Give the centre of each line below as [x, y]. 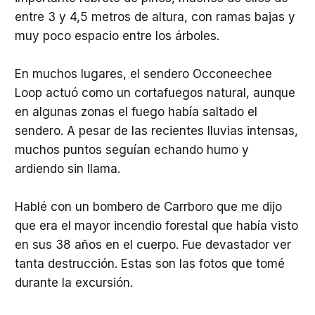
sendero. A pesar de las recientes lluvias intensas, [156, 131]
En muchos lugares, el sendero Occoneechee [143, 74]
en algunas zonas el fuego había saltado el [136, 112]
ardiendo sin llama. [67, 169]
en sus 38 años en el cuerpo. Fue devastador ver [153, 245]
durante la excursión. [73, 283]
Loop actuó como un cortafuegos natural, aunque [155, 93]
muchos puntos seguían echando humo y [131, 150]
